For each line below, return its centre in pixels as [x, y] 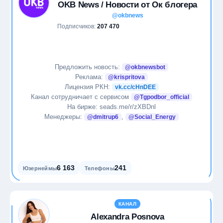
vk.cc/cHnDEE [135, 87]
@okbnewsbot [145, 67]
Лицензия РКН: [88, 87]
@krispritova [126, 77]
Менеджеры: [64, 116]
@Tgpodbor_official [162, 97]
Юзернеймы [40, 168]
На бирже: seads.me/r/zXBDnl [111, 107]
